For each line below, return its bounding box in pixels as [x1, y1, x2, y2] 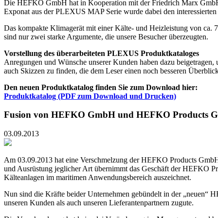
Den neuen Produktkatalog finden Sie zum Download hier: [4, 83, 198, 91]
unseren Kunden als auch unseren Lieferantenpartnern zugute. [4, 199, 194, 207]
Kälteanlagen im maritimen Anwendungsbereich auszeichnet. [4, 173, 191, 182]
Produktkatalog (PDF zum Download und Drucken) [4, 91, 176, 100]
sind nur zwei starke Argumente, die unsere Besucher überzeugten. [4, 32, 208, 41]
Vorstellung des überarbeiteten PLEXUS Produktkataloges [4, 49, 199, 57]
